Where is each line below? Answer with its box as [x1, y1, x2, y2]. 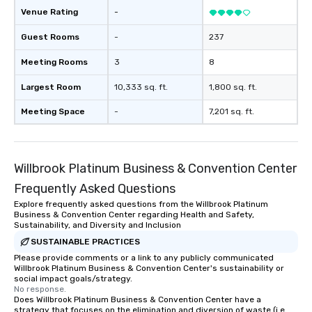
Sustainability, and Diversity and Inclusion [14, 220, 181, 230]
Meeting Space [21, 107, 85, 116]
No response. [14, 284, 66, 294]
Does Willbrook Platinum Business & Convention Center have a [14, 295, 261, 304]
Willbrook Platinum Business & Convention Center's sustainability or [14, 263, 284, 273]
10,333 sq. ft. [114, 82, 168, 92]
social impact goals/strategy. [14, 274, 132, 283]
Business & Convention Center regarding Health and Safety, [14, 210, 254, 219]
